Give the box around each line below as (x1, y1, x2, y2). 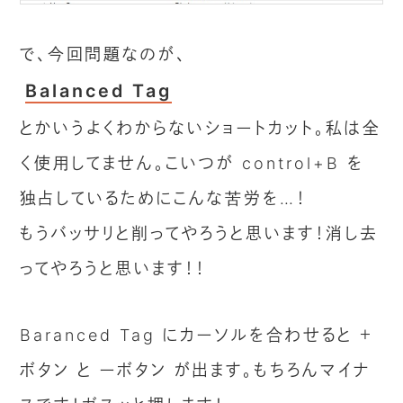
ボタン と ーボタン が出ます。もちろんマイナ (20, 361, 372, 381)
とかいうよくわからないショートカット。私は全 (20, 118, 382, 138)
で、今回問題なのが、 (20, 44, 188, 64)
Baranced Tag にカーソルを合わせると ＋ (20, 326, 375, 345)
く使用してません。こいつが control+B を (20, 153, 365, 173)
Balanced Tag (25, 79, 173, 102)
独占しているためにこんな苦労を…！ (20, 188, 308, 208)
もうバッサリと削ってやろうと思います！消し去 (20, 223, 380, 243)
